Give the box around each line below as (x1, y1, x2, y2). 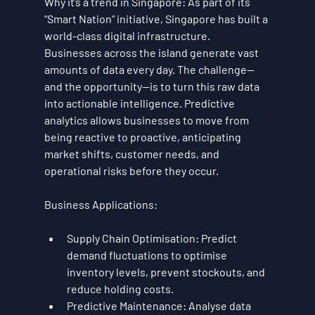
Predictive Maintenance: (66, 299, 186, 313)
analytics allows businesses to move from (44, 113, 251, 127)
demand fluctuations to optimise (66, 248, 229, 262)
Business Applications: (44, 198, 157, 212)
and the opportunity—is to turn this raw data (44, 79, 262, 94)
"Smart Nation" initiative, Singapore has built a (44, 12, 270, 26)
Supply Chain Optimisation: (66, 231, 199, 245)
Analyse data (186, 299, 253, 313)
